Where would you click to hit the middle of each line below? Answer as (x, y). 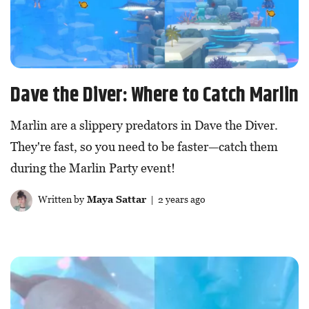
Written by (60, 199)
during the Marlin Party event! (93, 168)
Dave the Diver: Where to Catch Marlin (154, 96)
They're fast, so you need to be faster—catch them (144, 147)
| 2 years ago (176, 199)
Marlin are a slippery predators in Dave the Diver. (144, 126)
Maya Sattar (115, 199)
